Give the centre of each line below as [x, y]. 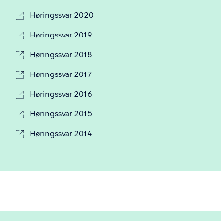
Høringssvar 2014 [61, 133]
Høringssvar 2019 [61, 35]
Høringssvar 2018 [61, 55]
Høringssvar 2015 [61, 114]
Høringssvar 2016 [61, 94]
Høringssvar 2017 [61, 74]
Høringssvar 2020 [62, 15]
